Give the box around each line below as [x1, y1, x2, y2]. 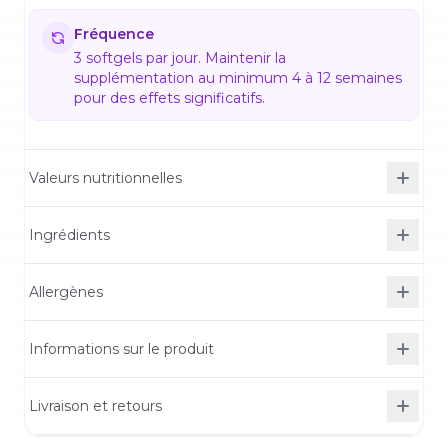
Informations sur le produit [29, 340, 214, 358]
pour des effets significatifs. [74, 89, 265, 107]
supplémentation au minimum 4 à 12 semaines [74, 69, 402, 87]
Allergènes [29, 283, 103, 301]
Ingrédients [29, 226, 110, 244]
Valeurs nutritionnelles [29, 169, 182, 187]
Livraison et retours [29, 397, 162, 415]
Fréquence [74, 25, 154, 43]
